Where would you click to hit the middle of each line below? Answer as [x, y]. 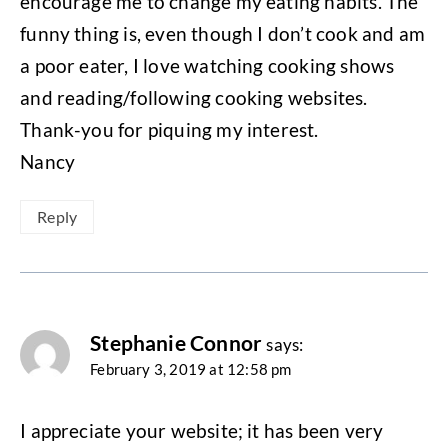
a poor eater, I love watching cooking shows [207, 65]
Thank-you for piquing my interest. [169, 129]
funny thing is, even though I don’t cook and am [223, 33]
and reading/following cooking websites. [194, 97]
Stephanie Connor [176, 343]
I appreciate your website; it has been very [202, 430]
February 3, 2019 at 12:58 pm [191, 369]
